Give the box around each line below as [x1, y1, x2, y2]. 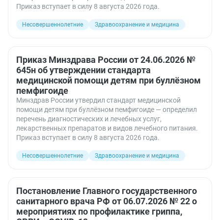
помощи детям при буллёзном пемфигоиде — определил [16, 106, 197, 113]
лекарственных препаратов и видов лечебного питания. [16, 124, 198, 132]
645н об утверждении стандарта [16, 65, 151, 75]
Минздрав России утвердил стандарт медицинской [16, 96, 181, 104]
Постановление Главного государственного [16, 186, 197, 196]
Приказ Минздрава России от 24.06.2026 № [16, 55, 195, 65]
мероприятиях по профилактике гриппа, [16, 206, 182, 217]
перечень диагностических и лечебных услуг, [16, 115, 162, 123]
